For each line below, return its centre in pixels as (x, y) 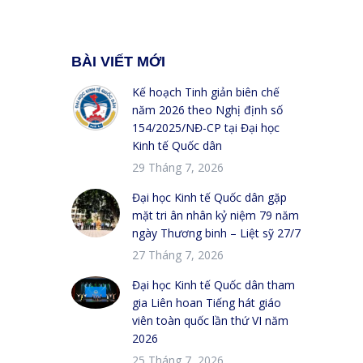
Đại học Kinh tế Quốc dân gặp (209, 197)
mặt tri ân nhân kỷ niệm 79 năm (216, 215)
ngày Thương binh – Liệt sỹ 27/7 (216, 233)
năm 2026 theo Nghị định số (207, 109)
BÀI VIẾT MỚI (118, 61)
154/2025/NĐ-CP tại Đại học (206, 127)
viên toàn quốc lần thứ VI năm (210, 320)
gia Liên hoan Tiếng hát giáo (207, 302)
